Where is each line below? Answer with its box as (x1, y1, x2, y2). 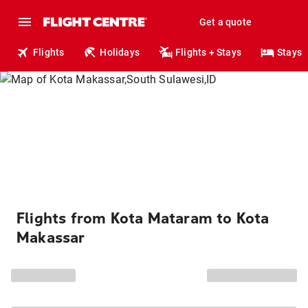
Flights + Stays (175, 47, 242, 58)
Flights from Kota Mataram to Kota (16, 210, 269, 228)
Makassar (16, 229, 85, 247)
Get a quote (199, 16, 252, 27)
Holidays (100, 47, 140, 58)
